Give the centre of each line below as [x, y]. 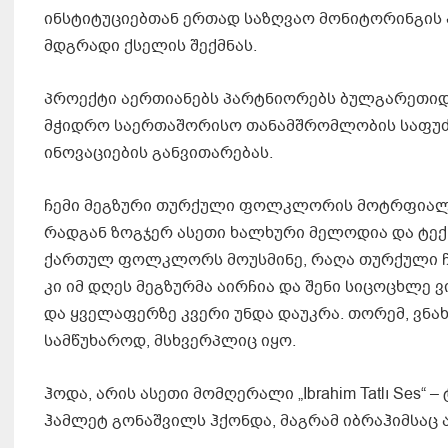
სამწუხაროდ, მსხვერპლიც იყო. [170, 341]
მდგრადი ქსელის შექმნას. [150, 46]
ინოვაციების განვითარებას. [158, 153]
